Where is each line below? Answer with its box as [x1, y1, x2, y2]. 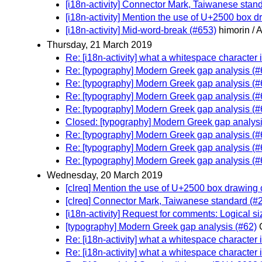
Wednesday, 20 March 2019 [47, 170, 163, 181]
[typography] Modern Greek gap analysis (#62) [65, 222, 257, 232]
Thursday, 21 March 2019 [47, 40, 152, 50]
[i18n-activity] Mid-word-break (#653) [65, 25, 216, 36]
